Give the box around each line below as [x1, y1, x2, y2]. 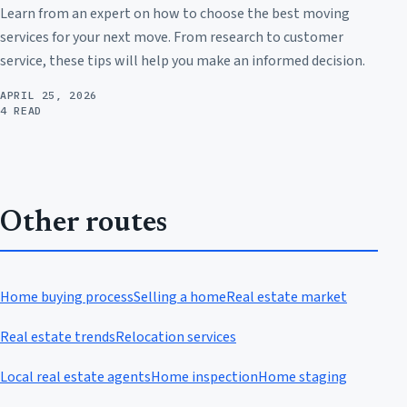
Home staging [258, 366, 347, 387]
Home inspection [151, 366, 258, 387]
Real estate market [226, 286, 347, 307]
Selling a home [134, 286, 226, 307]
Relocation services [115, 326, 236, 347]
